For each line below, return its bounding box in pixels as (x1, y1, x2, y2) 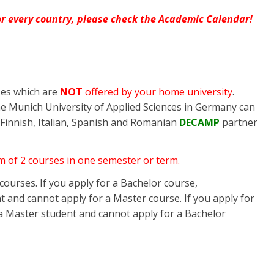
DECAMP (179, 115, 220, 129)
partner (220, 115, 257, 129)
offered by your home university (85, 84, 232, 98)
